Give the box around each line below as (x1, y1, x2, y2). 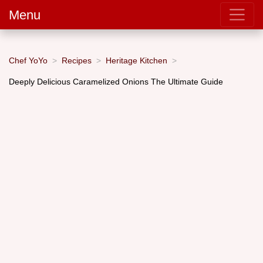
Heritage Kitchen (106, 55, 167, 65)
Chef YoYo (9, 55, 48, 65)
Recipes (62, 55, 92, 65)
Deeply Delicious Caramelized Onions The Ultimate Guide (9, 76, 223, 86)
